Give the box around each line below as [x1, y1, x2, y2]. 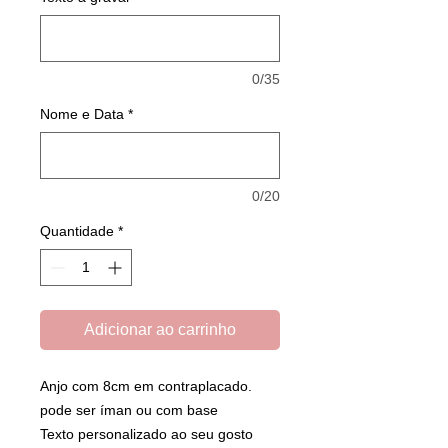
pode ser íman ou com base [40, 401, 218, 418]
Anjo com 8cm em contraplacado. [40, 377, 252, 394]
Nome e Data [40, 105, 124, 122]
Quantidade [40, 222, 114, 239]
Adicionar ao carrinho [84, 320, 236, 338]
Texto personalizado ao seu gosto [40, 425, 253, 442]
